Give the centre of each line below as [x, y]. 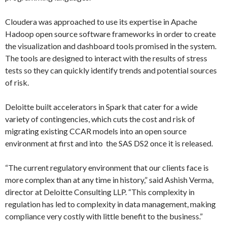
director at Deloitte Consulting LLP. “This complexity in [100, 192]
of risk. [17, 82]
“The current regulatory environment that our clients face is [107, 167]
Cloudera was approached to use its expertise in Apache [101, 22]
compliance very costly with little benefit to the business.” [104, 216]
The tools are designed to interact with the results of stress [106, 58]
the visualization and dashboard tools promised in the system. [111, 46]
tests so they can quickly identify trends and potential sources [111, 70]
